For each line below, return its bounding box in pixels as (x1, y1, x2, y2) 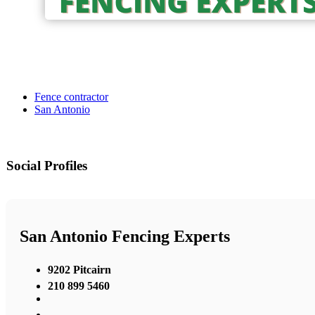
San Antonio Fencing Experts (20, 227, 230, 246)
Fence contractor (34, 91, 108, 103)
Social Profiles (6, 158, 87, 174)
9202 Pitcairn (48, 263, 111, 276)
